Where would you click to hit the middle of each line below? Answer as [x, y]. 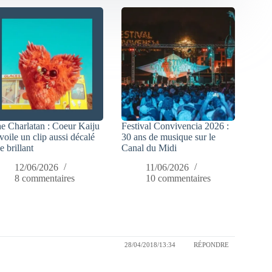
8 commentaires [45, 178]
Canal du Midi [149, 148]
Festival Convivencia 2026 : [175, 126]
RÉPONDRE [211, 244]
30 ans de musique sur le [169, 137]
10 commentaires [178, 178]
